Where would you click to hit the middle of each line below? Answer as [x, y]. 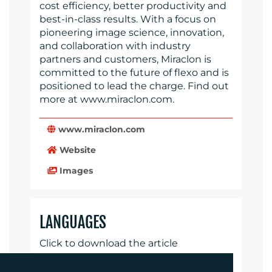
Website [76, 150]
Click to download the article [109, 243]
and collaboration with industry [115, 46]
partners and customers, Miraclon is [125, 59]
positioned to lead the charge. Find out [134, 86]
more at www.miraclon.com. [107, 99]
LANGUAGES [73, 223]
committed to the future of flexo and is [134, 72]
